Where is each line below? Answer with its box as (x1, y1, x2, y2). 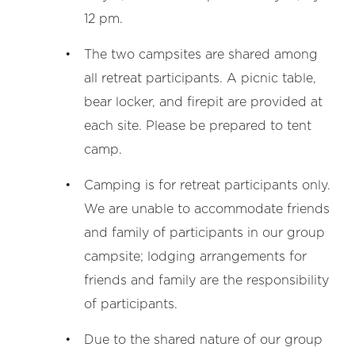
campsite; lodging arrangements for (84, 250, 307, 263)
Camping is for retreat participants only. (84, 179, 330, 192)
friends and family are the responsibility (84, 274, 329, 287)
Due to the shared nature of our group (84, 334, 323, 346)
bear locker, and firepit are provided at (84, 96, 323, 109)
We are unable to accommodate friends (84, 203, 330, 216)
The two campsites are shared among (84, 48, 318, 61)
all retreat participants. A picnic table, (84, 72, 316, 85)
